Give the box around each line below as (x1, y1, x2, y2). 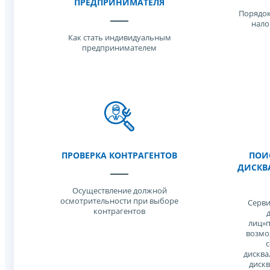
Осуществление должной (72, 185, 167, 196)
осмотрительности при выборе (60, 195, 178, 206)
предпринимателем (82, 42, 157, 53)
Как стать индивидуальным (67, 32, 171, 43)
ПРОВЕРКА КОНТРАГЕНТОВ (61, 149, 177, 161)
